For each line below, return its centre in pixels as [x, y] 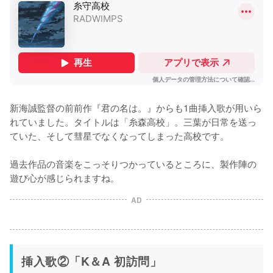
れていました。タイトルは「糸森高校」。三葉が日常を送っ [133, 121]
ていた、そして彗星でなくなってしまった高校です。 [119, 135]
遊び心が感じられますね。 [65, 177]
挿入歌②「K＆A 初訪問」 [92, 261]
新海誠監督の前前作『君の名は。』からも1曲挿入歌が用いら [136, 107]
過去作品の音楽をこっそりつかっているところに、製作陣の [133, 163]
